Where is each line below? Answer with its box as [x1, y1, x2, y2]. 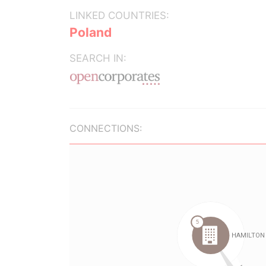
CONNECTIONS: [69, 122, 142, 134]
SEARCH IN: [69, 52, 126, 64]
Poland [69, 25, 112, 40]
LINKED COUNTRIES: [69, 9, 169, 21]
